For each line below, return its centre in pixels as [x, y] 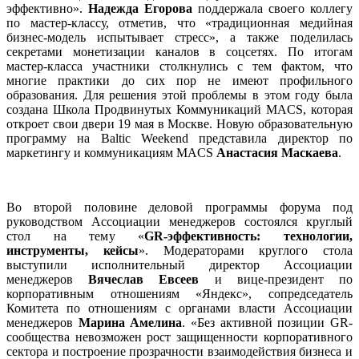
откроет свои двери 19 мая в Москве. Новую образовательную [179, 124]
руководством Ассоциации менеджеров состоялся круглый [179, 222]
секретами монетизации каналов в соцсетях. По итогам [179, 52]
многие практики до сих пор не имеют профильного [179, 81]
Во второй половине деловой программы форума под [179, 208]
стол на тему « [76, 236]
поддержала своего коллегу [272, 9]
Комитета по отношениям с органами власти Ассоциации [179, 309]
